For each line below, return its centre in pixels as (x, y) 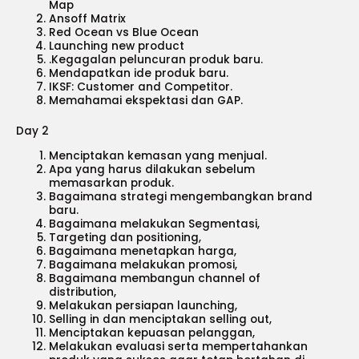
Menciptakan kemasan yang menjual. (158, 155)
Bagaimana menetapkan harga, (143, 251)
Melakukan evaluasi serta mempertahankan (179, 346)
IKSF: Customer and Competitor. (141, 87)
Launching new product (117, 46)
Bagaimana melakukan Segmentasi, (155, 224)
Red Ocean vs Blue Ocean (124, 33)
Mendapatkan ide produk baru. (139, 74)
